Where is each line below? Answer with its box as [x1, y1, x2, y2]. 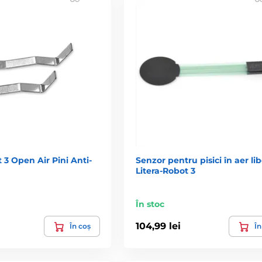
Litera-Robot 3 [135, 165, 195, 176]
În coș [69, 221, 91, 230]
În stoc [135, 198, 164, 209]
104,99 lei [135, 220, 181, 232]
